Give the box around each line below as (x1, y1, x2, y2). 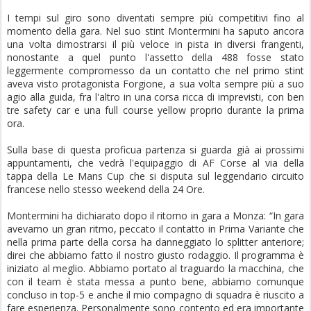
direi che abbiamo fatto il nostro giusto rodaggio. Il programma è (7, 249, 304, 262)
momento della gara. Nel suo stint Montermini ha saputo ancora (7, 24, 304, 38)
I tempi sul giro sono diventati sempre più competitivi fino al (7, 11, 304, 25)
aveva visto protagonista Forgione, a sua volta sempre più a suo (7, 77, 304, 91)
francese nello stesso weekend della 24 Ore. (7, 183, 205, 196)
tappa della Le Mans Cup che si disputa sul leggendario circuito (7, 169, 304, 183)
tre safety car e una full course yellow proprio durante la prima (7, 103, 304, 117)
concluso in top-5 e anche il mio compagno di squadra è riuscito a (7, 288, 304, 302)
